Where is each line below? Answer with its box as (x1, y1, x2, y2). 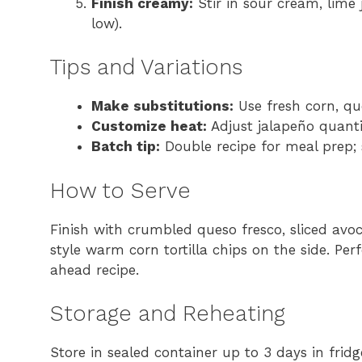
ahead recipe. (50, 261, 139, 278)
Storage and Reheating (50, 301, 285, 327)
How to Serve (50, 177, 191, 204)
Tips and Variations (50, 54, 242, 81)
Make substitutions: (91, 98, 234, 115)
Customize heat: (91, 118, 207, 135)
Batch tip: (91, 138, 160, 155)
